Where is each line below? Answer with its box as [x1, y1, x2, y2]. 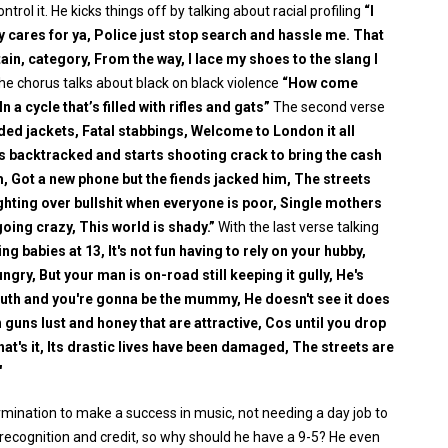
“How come [282, 75, 358, 91]
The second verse [270, 99, 385, 115]
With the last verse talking [215, 219, 379, 235]
